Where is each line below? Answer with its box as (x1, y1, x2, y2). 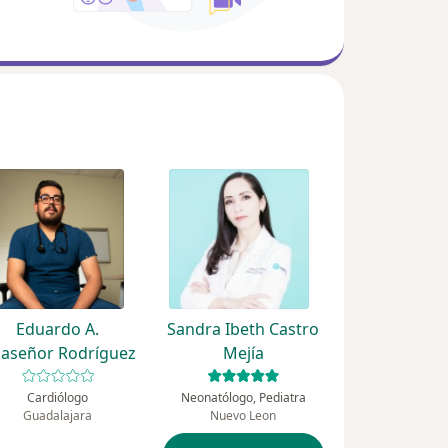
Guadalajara (23, 407, 93, 425)
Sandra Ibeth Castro (167, 318, 320, 341)
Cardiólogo (27, 389, 89, 407)
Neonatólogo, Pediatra (180, 389, 306, 407)
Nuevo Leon (210, 407, 277, 425)
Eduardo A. (16, 318, 100, 341)
